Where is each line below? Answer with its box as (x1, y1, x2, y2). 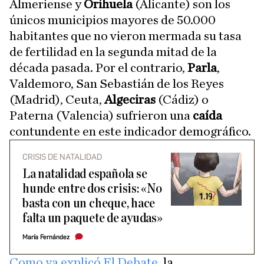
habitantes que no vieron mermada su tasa (9, 29, 242, 42)
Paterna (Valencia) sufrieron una (9, 109, 193, 122)
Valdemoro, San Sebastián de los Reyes (9, 77, 224, 90)
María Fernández (22, 233, 70, 241)
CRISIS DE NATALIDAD (22, 152, 102, 162)
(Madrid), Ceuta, (9, 93, 104, 106)
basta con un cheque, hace (22, 197, 156, 210)
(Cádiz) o (158, 93, 209, 106)
